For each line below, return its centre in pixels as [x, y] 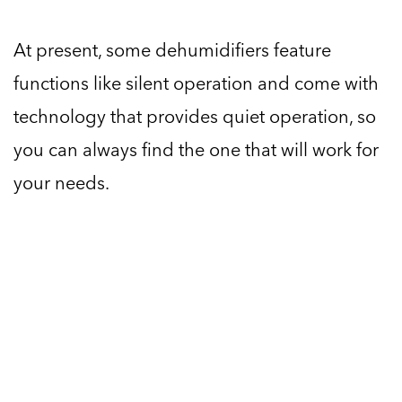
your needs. [61, 183]
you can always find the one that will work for [196, 149]
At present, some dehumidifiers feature [172, 50]
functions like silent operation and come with [196, 83]
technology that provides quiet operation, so [195, 116]
